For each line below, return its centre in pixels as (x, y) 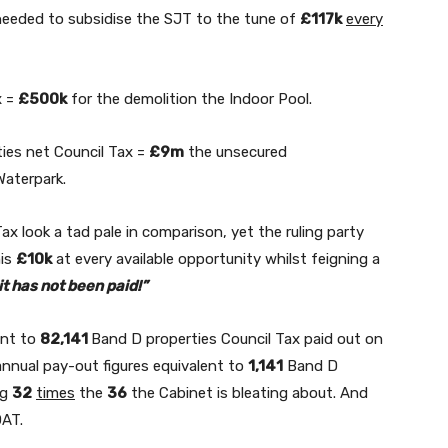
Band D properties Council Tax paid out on (237, 339)
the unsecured (235, 152)
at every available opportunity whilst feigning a (216, 259)
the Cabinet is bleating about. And (247, 393)
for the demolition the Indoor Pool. (189, 99)
